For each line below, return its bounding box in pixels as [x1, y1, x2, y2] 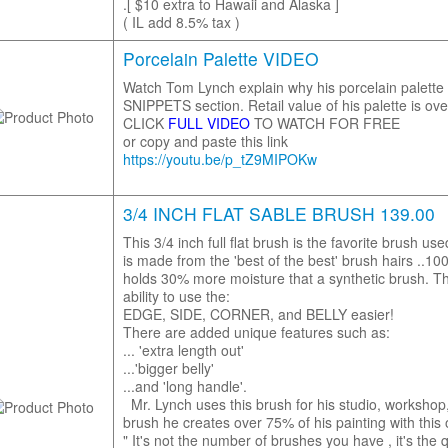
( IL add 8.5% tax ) [122, 12, 240, 32]
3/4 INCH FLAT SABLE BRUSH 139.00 [122, 201, 435, 226]
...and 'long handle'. [122, 376, 247, 396]
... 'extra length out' [122, 340, 244, 360]
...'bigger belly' [122, 358, 214, 378]
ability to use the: [122, 286, 230, 306]
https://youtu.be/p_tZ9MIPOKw [122, 149, 317, 169]
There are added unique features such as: [122, 322, 390, 342]
